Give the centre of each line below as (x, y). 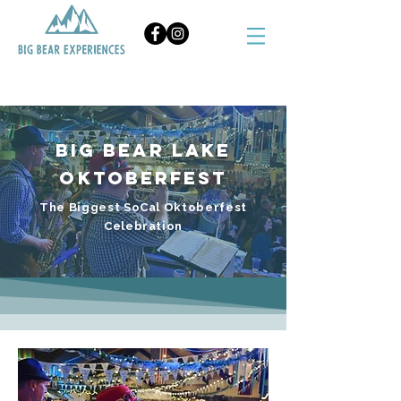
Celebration (143, 226)
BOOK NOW (141, 64)
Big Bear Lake (143, 150)
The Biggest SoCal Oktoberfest (143, 207)
